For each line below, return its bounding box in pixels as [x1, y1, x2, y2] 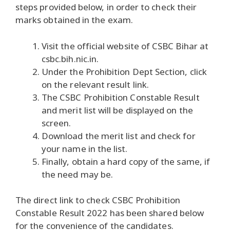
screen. [42, 117, 71, 129]
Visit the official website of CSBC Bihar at [42, 40, 209, 52]
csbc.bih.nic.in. [42, 52, 99, 65]
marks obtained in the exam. [15, 14, 133, 26]
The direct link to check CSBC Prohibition [15, 194, 180, 206]
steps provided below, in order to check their [15, 1, 197, 13]
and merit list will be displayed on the [42, 104, 193, 116]
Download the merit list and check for [42, 129, 196, 142]
